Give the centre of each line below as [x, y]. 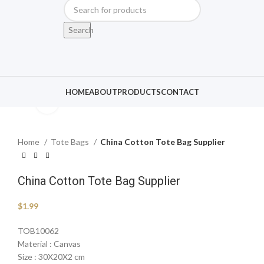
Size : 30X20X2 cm [51, 256]
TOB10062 [38, 230]
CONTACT [180, 92]
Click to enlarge [88, 102]
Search [81, 30]
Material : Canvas [49, 243]
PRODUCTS [139, 92]
